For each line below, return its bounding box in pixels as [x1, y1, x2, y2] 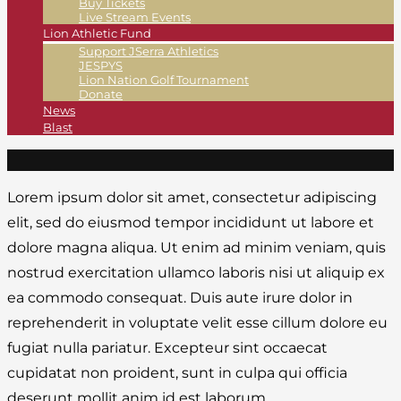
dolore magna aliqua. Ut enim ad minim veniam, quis [7, 239, 386, 257]
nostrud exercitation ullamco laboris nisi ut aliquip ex [7, 264, 385, 282]
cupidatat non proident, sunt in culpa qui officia [7, 364, 347, 382]
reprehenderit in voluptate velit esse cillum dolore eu [7, 314, 388, 332]
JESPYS [79, 58, 123, 73]
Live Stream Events [79, 10, 191, 25]
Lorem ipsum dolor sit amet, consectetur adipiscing [7, 189, 377, 207]
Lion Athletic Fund [43, 26, 151, 41]
